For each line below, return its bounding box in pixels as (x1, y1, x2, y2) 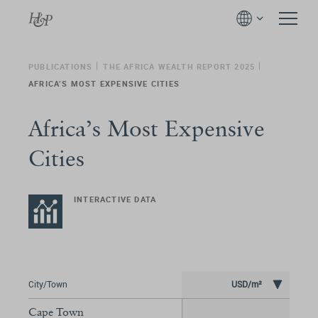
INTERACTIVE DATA (74, 194, 157, 204)
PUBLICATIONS (28, 61, 93, 72)
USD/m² (231, 280, 262, 290)
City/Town (28, 280, 67, 290)
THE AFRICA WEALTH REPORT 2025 (103, 61, 256, 72)
